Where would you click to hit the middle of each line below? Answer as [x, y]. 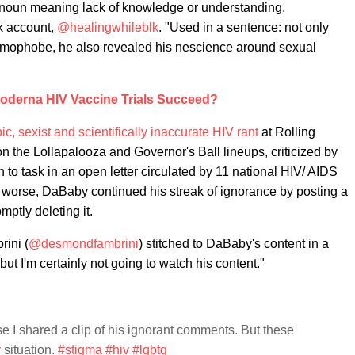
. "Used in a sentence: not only [244, 27]
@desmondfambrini [84, 244]
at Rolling [287, 132]
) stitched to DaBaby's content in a [234, 244]
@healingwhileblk [108, 27]
